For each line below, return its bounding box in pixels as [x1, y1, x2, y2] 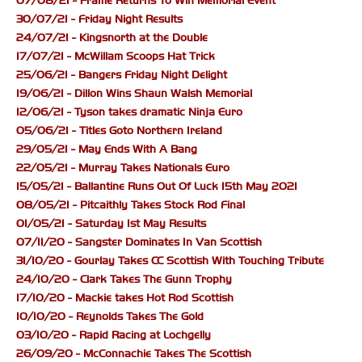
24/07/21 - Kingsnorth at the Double [16, 31, 208, 45]
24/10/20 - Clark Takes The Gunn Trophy [16, 272, 232, 287]
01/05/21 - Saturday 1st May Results [16, 217, 206, 231]
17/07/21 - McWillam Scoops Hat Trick [16, 49, 215, 64]
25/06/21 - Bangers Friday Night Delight [16, 68, 227, 82]
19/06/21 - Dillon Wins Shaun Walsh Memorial [16, 86, 252, 101]
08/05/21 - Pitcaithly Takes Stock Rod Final [16, 198, 245, 213]
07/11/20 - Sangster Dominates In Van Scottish [16, 235, 262, 250]
